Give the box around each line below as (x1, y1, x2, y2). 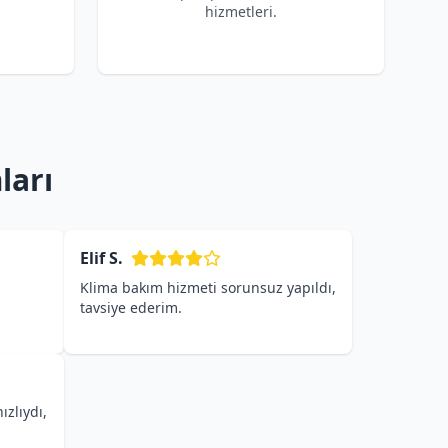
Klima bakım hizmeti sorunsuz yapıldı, (80, 278, 336, 297)
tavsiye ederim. (80, 298, 182, 317)
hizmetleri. (205, 2, 277, 21)
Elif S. (80, 247, 123, 269)
